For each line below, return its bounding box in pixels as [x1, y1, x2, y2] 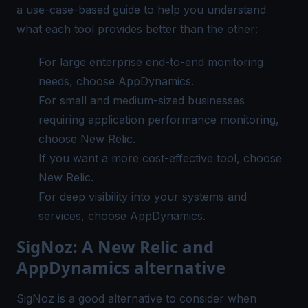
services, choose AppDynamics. [38, 208, 206, 223]
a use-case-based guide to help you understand [16, 2, 266, 16]
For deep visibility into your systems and [38, 189, 247, 203]
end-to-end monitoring [146, 54, 263, 69]
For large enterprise [38, 54, 146, 69]
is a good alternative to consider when [54, 291, 256, 305]
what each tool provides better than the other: [16, 21, 258, 36]
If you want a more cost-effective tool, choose [38, 151, 282, 165]
